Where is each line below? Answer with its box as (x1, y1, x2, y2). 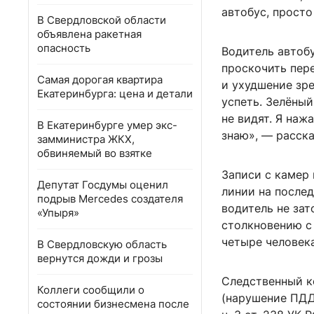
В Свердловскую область (37, 238, 167, 251)
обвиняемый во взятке (37, 146, 152, 160)
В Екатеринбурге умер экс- (37, 118, 177, 132)
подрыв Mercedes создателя (37, 192, 183, 205)
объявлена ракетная (37, 27, 142, 41)
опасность (37, 41, 90, 55)
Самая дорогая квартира (37, 73, 163, 86)
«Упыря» (37, 206, 79, 219)
